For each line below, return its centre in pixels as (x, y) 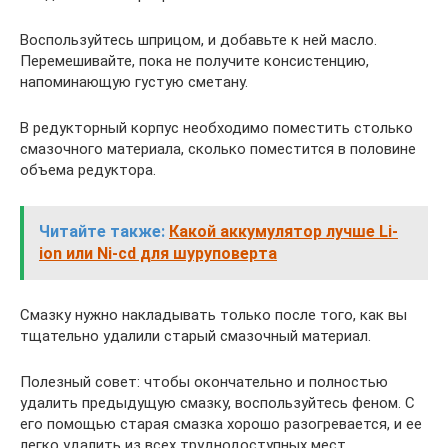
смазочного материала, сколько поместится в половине (218, 149)
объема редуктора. (88, 170)
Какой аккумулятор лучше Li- (283, 232)
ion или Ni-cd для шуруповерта (158, 254)
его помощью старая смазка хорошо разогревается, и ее (221, 424)
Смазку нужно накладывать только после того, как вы (213, 315)
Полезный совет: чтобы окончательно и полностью (204, 382)
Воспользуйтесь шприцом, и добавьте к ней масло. (198, 40)
